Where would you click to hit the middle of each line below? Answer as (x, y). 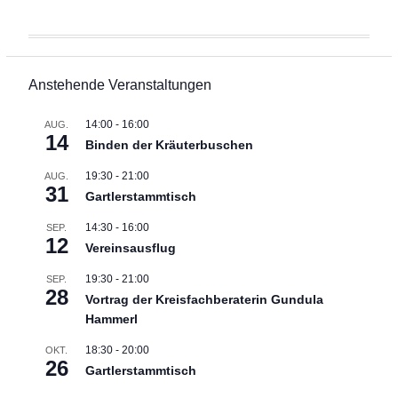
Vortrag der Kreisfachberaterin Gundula (204, 299)
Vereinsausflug (130, 247)
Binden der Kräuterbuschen (169, 144)
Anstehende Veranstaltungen (119, 84)
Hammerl (111, 318)
